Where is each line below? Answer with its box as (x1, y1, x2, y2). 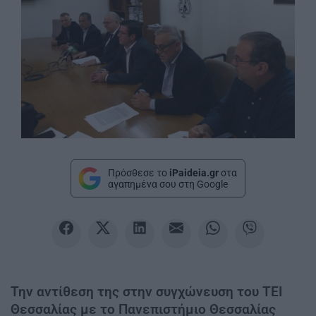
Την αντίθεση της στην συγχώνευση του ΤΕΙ (11, 284, 282, 300)
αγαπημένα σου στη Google (108, 178, 228, 190)
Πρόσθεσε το (108, 167, 169, 178)
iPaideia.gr (169, 167, 219, 178)
